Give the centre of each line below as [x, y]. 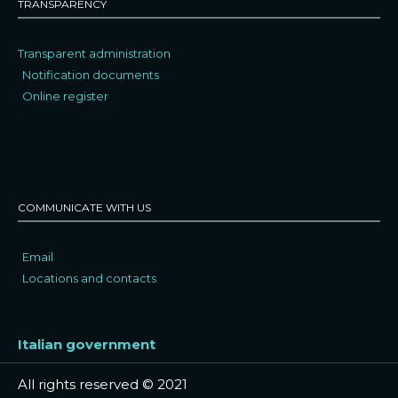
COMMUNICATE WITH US [84, 207]
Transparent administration [94, 53]
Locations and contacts [89, 278]
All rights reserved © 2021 [103, 384]
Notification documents [91, 74]
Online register [65, 96]
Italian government [87, 344]
